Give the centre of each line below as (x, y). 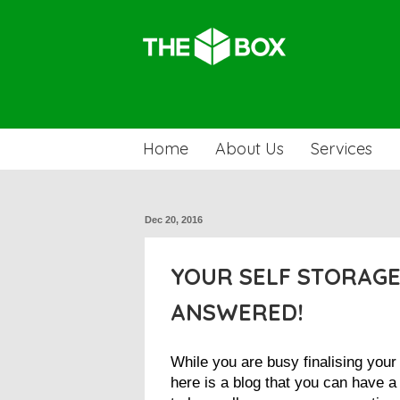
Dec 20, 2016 (174, 219)
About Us (249, 149)
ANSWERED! (237, 312)
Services (341, 149)
